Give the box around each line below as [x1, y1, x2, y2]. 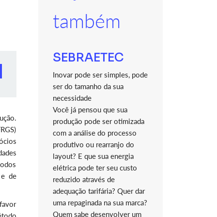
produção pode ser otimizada [52, 117, 144, 125]
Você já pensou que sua [52, 105, 127, 114]
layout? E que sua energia [52, 152, 134, 160]
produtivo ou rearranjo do [52, 140, 134, 149]
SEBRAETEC [52, 50, 124, 65]
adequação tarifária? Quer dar [52, 186, 145, 195]
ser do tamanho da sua [52, 82, 124, 91]
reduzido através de [52, 175, 115, 184]
